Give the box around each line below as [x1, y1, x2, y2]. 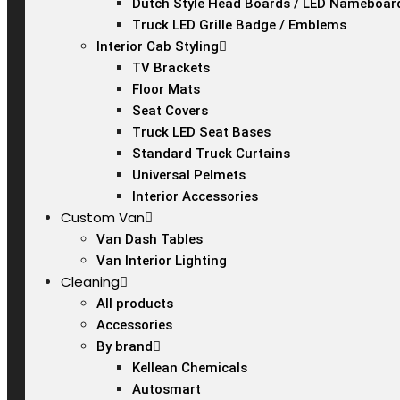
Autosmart [132, 381, 201, 397]
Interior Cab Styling [96, 38, 219, 54]
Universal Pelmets [132, 167, 246, 183]
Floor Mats [132, 81, 200, 97]
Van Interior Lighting [96, 253, 227, 269]
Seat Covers [132, 103, 208, 119]
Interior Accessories [132, 188, 258, 204]
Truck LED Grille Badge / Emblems [132, 17, 346, 33]
